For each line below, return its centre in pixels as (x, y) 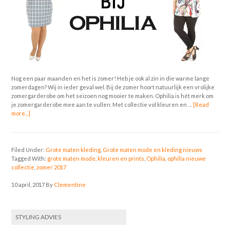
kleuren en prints (121, 158)
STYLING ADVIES (39, 217)
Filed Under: (29, 149)
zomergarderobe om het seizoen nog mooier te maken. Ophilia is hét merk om (113, 95)
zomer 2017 (52, 167)
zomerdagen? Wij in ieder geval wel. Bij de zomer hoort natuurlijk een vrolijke (113, 87)
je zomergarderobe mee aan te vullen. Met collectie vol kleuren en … (102, 104)
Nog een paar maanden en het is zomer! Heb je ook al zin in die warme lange (111, 78)
